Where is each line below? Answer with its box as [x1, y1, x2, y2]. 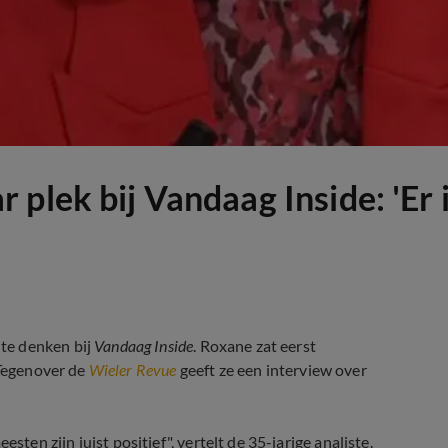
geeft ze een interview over [176, 360, 367, 379]
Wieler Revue [88, 360, 177, 379]
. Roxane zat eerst [193, 336, 316, 355]
